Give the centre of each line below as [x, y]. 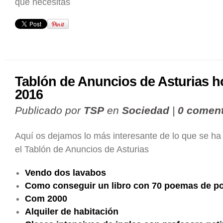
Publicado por [49, 110]
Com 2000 [46, 199]
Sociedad [146, 110]
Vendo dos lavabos [65, 173]
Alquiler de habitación [72, 212]
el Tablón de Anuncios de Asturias [82, 149]
